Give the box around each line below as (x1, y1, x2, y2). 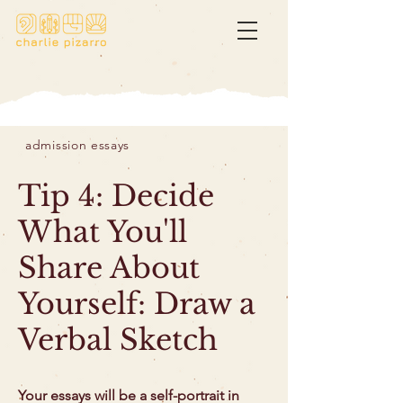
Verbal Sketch (18, 322, 218, 358)
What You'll (18, 214, 187, 250)
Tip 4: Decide (18, 178, 214, 214)
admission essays (25, 137, 130, 153)
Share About (18, 250, 200, 286)
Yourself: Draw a (18, 286, 255, 322)
